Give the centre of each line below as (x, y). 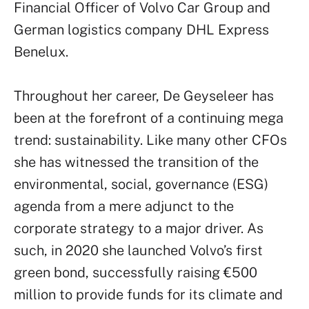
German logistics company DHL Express (141, 30)
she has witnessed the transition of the (136, 162)
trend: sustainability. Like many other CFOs (150, 140)
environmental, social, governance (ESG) (141, 184)
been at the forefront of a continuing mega (149, 118)
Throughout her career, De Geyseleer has (144, 96)
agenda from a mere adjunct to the (124, 206)
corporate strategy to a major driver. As (139, 228)
